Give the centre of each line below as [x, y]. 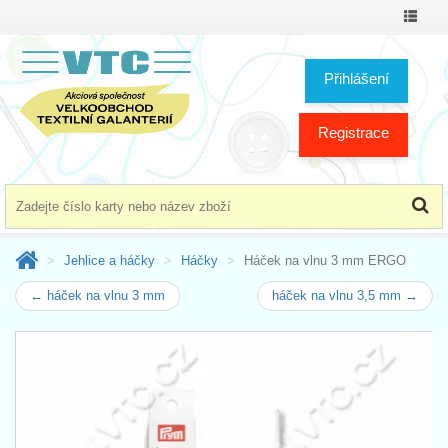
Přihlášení [356, 78]
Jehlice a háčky [109, 260]
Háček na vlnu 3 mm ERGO [325, 260]
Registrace [353, 132]
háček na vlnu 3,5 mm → [345, 295]
